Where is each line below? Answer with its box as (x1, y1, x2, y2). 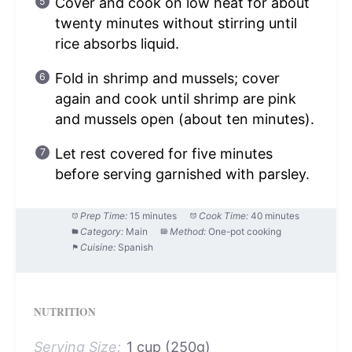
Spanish (118, 240, 154, 253)
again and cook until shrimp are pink (54, 90, 296, 107)
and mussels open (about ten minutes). (54, 110, 314, 127)
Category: (80, 225, 124, 237)
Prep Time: (80, 209, 128, 222)
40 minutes (251, 209, 300, 222)
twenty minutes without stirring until (54, 14, 297, 31)
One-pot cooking (208, 225, 282, 237)
